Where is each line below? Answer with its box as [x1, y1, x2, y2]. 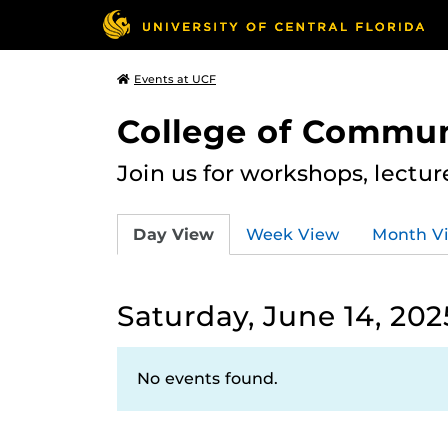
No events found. [137, 369, 278, 388]
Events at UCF [134, 72, 216, 86]
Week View [246, 224, 340, 244]
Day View [133, 224, 214, 244]
